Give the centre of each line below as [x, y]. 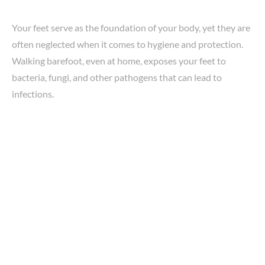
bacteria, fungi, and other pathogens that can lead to [117, 77]
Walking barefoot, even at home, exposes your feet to [119, 60]
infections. [33, 93]
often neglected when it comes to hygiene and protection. [127, 44]
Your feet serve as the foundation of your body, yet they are [131, 27]
